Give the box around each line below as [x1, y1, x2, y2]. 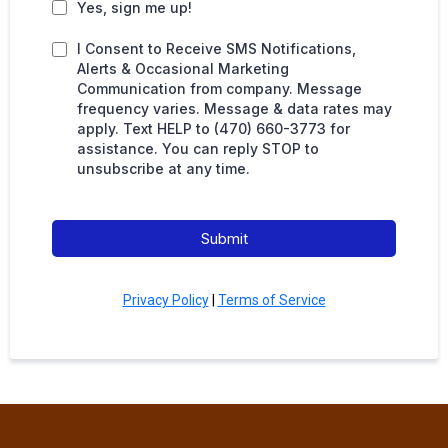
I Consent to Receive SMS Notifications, [77, 39, 356, 57]
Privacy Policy [122, 291, 209, 308]
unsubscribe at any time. [77, 159, 250, 177]
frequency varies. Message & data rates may [77, 99, 392, 117]
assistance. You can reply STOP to [77, 139, 319, 157]
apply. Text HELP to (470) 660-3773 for [77, 119, 350, 137]
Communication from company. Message [77, 79, 362, 97]
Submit [200, 228, 248, 248]
